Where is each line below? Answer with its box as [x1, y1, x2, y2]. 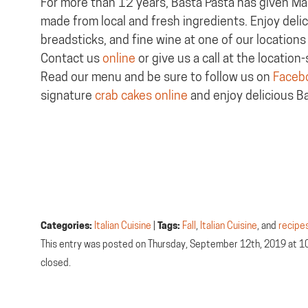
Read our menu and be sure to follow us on [41, 69, 270, 84]
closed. [41, 256, 71, 268]
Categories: [41, 219, 92, 232]
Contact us [41, 51, 100, 65]
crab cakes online [92, 88, 188, 102]
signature [41, 88, 92, 102]
